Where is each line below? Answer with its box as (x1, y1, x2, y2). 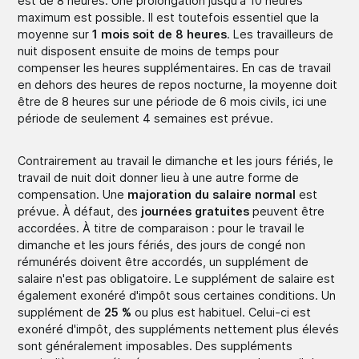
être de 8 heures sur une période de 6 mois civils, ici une (18, 94, 328, 108)
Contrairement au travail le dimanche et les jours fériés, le (18, 153, 334, 167)
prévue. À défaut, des (18, 204, 142, 218)
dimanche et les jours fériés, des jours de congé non (18, 237, 306, 252)
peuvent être (249, 204, 325, 218)
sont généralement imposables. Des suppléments (18, 338, 293, 353)
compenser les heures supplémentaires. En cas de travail (18, 60, 332, 75)
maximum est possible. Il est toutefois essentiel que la (18, 10, 320, 24)
